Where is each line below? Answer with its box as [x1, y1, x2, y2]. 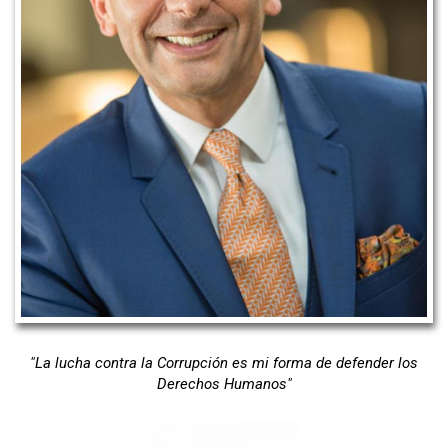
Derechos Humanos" [156, 374, 292, 393]
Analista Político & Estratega [15, 13, 204, 31]
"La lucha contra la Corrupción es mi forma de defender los [30, 353, 418, 372]
